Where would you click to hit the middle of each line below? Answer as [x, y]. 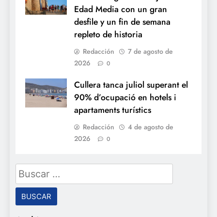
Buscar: [30, 169]
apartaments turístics [113, 110]
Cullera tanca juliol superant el [131, 85]
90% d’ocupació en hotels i [125, 97]
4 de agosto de [151, 127]
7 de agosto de [150, 51]
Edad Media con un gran [121, 9]
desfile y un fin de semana [122, 22]
